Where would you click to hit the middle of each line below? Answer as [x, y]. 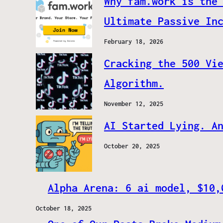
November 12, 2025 [134, 104]
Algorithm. [134, 83]
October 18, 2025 [64, 209]
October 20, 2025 [132, 146]
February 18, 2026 [134, 42]
